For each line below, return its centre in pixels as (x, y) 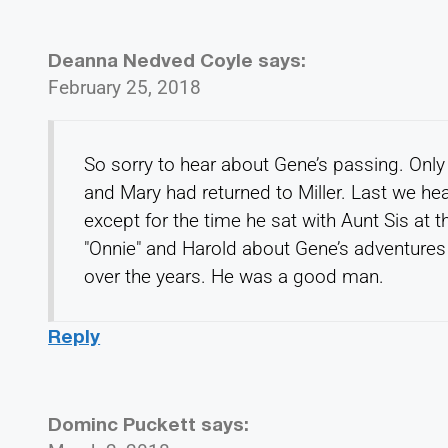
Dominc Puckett (122, 423)
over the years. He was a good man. (234, 276)
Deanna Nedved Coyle (151, 59)
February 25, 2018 (125, 87)
